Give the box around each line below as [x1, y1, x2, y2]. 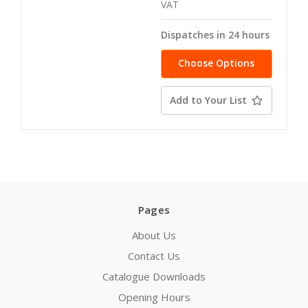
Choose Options [178, 56, 254, 70]
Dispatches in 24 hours [160, 28, 269, 42]
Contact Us [128, 249, 180, 263]
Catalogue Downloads [102, 269, 206, 284]
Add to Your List [170, 93, 247, 107]
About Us [132, 228, 176, 243]
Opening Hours [118, 290, 190, 305]
